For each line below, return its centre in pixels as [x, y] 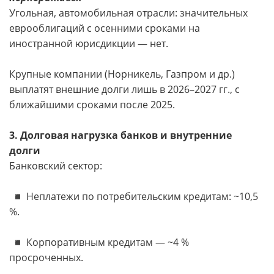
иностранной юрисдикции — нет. [89, 44]
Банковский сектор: [56, 166]
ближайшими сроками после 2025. [92, 105]
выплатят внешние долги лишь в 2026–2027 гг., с [124, 90]
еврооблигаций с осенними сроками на [105, 28]
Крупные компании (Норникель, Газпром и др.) [122, 74]
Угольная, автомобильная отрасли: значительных [128, 13]
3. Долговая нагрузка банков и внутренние [120, 135]
